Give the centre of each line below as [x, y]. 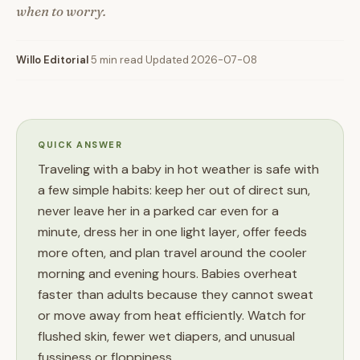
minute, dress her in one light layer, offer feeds [172, 232]
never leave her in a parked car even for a [158, 211]
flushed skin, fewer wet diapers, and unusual [166, 336]
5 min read [117, 60]
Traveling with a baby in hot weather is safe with [178, 169]
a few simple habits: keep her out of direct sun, [174, 190]
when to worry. [61, 11]
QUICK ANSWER [80, 145]
